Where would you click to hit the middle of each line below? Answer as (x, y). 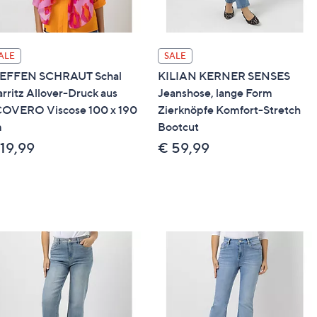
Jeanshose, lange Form (215, 92)
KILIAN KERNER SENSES (224, 75)
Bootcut (178, 126)
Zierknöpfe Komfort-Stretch (229, 109)
